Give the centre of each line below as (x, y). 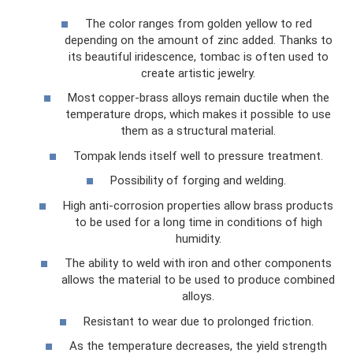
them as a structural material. (198, 131)
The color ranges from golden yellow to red (198, 23)
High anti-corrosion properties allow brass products (198, 205)
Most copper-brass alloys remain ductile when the (198, 98)
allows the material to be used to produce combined (198, 280)
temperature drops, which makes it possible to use (198, 114)
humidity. (198, 238)
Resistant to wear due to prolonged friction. (198, 321)
